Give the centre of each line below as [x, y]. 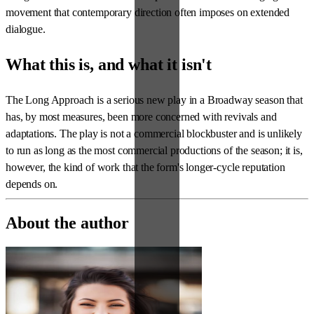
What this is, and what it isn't [109, 64]
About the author [67, 223]
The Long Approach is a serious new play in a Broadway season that [154, 100]
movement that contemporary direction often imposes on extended [148, 13]
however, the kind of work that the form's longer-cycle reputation [145, 167]
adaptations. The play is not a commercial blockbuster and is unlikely [154, 134]
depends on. [32, 184]
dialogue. [26, 29]
